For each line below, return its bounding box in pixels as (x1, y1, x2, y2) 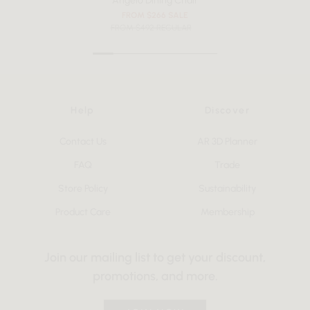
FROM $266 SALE (122, 10, 188, 21)
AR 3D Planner (197, 136, 257, 148)
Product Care (55, 206, 111, 219)
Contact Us (59, 136, 107, 148)
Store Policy (57, 183, 108, 195)
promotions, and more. (92, 268, 218, 284)
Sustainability (199, 183, 256, 195)
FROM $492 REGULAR (110, 23, 192, 33)
